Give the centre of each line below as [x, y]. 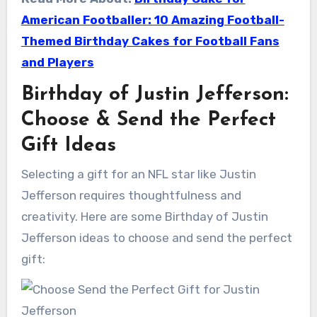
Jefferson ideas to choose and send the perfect [156, 237]
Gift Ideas [68, 146]
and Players [57, 63]
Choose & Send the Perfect [148, 121]
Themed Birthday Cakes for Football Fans [150, 41]
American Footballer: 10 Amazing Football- [152, 20]
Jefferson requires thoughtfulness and [131, 195]
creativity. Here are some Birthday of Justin [144, 216]
